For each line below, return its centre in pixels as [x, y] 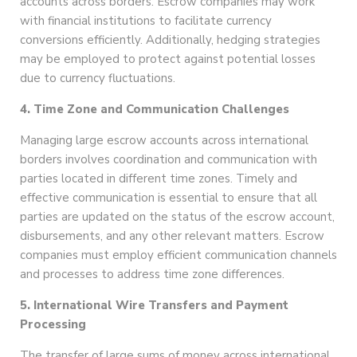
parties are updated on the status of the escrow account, [177, 217]
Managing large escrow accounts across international [164, 141]
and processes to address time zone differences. [152, 275]
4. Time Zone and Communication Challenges [155, 110]
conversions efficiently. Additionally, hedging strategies [170, 40]
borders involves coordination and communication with [169, 160]
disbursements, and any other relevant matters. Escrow [172, 236]
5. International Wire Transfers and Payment [154, 306]
